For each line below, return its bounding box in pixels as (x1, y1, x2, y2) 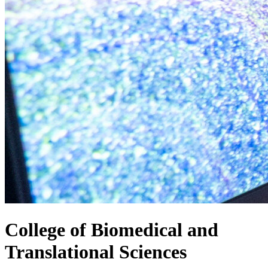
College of (5, 218, 86, 240)
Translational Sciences (5, 240, 187, 263)
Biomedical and (86, 218, 218, 240)
